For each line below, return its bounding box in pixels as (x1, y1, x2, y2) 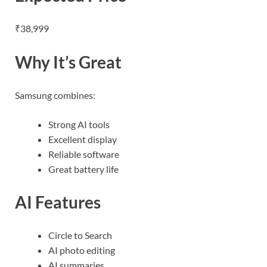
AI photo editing (48, 244, 115, 256)
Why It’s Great (15, 51, 122, 72)
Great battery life (48, 163, 119, 175)
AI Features (15, 191, 101, 212)
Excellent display (48, 133, 117, 145)
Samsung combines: (15, 89, 95, 101)
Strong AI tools (48, 118, 110, 130)
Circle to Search (48, 229, 112, 241)
